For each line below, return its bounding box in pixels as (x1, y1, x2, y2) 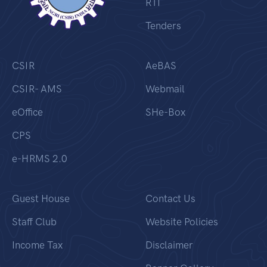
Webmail (145, 83, 185, 95)
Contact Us (145, 193, 195, 204)
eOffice (12, 106, 43, 118)
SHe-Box (145, 106, 185, 118)
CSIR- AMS (12, 83, 62, 95)
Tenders (145, 20, 181, 32)
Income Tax (12, 239, 63, 251)
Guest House (12, 193, 70, 204)
